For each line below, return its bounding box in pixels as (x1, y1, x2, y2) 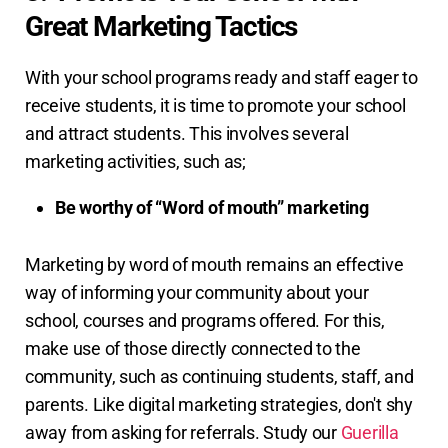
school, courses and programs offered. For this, (25, 310, 385, 332)
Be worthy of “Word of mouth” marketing (55, 197, 369, 219)
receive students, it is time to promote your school (25, 95, 406, 117)
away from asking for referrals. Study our (25, 422, 341, 444)
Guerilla (340, 422, 399, 444)
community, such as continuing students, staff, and (25, 366, 414, 388)
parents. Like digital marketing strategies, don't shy (25, 394, 413, 416)
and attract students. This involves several (25, 123, 349, 145)
